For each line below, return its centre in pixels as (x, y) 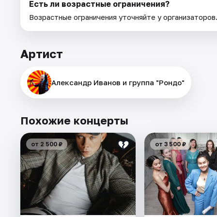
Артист (42, 54)
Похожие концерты (74, 121)
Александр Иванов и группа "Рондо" (118, 83)
